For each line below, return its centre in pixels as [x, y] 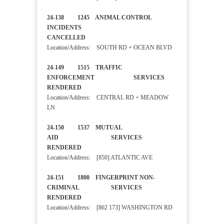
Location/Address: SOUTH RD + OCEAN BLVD [109, 48]
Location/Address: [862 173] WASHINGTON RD [110, 208]
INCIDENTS [79, 28]
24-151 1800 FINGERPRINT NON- [101, 178]
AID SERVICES [94, 138]
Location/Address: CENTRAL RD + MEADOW [108, 98]
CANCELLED [80, 38]
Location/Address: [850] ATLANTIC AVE [100, 158]
